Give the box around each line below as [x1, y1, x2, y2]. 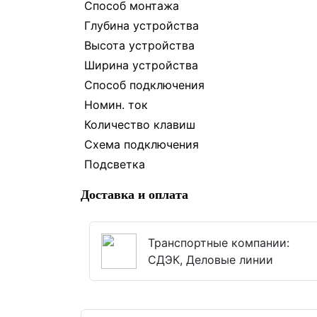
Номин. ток [84, 98, 148, 112]
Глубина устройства [84, 18, 199, 33]
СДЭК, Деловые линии [148, 253, 273, 267]
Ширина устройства [84, 58, 198, 72]
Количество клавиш [84, 117, 195, 132]
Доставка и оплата [81, 188, 188, 202]
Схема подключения [84, 137, 199, 151]
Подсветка [84, 157, 145, 171]
